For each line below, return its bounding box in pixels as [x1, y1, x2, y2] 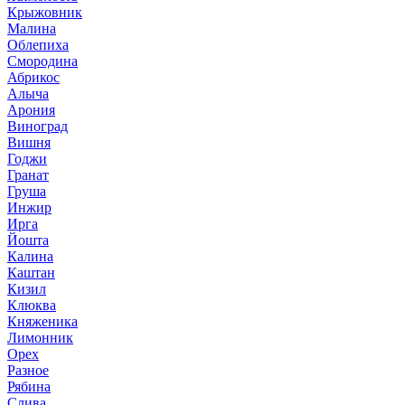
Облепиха [7, 37, 69, 52]
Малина [7, 21, 56, 36]
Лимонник [7, 330, 73, 345]
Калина [7, 249, 53, 264]
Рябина [7, 379, 51, 394]
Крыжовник [7, 5, 82, 20]
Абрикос [7, 70, 60, 85]
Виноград [7, 118, 68, 134]
